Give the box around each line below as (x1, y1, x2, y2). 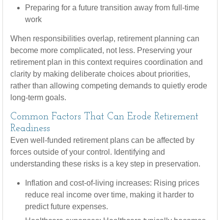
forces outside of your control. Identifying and (10, 148, 165, 156)
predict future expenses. (25, 202, 108, 211)
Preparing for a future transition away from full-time (25, 3, 199, 12)
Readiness (10, 124, 50, 134)
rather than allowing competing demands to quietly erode (10, 82, 207, 90)
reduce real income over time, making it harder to (25, 191, 194, 199)
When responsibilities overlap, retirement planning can (10, 34, 199, 43)
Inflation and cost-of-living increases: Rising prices (25, 179, 199, 187)
